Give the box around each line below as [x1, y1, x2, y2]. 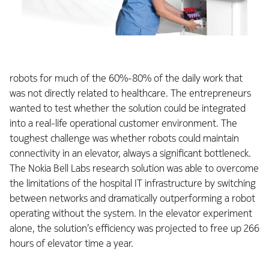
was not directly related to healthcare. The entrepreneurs [10, 86, 251, 100]
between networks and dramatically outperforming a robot [10, 192, 255, 205]
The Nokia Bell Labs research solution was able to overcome [10, 162, 259, 175]
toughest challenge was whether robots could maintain [10, 131, 239, 145]
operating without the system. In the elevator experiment [10, 207, 252, 220]
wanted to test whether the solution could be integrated [10, 101, 246, 115]
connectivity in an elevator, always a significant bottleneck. [10, 147, 251, 160]
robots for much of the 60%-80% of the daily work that [10, 71, 243, 85]
